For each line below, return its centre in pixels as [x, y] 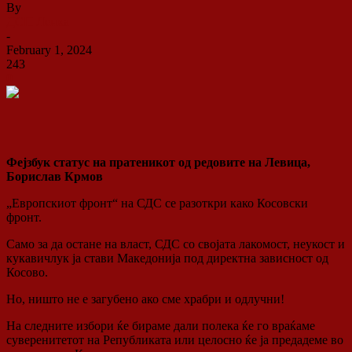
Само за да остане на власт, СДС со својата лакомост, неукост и [176, 244]
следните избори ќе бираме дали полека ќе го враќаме [170, 325]
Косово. [27, 272]
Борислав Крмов [55, 176]
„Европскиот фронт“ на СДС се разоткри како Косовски [157, 203]
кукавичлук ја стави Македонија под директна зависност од [167, 258]
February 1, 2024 [49, 49]
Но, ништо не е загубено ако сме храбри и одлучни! [145, 299]
